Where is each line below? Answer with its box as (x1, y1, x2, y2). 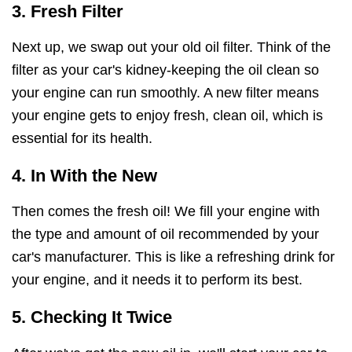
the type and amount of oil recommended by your (12, 226, 319, 243)
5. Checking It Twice (12, 307, 172, 328)
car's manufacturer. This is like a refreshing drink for (12, 249, 335, 266)
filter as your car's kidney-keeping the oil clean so (12, 62, 319, 79)
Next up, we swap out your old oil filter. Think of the (12, 39, 331, 56)
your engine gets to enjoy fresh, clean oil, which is (12, 108, 323, 124)
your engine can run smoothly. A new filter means (12, 85, 319, 101)
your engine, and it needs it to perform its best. (12, 272, 302, 288)
